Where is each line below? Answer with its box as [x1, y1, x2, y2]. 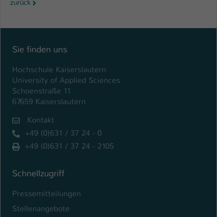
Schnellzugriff [12, 168, 64, 179]
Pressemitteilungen [12, 188, 81, 199]
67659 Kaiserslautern [12, 96, 86, 107]
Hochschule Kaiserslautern [12, 64, 106, 75]
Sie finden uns [12, 44, 67, 55]
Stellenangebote [12, 203, 70, 214]
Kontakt [25, 114, 54, 125]
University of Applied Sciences [12, 75, 120, 85]
